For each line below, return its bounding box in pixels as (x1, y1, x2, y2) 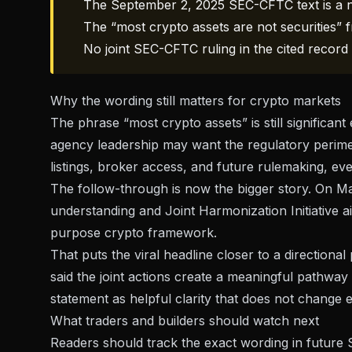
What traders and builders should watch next (50, 313, 319, 329)
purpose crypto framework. (50, 225, 217, 241)
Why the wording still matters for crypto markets (50, 93, 341, 109)
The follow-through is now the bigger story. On (50, 181, 336, 197)
